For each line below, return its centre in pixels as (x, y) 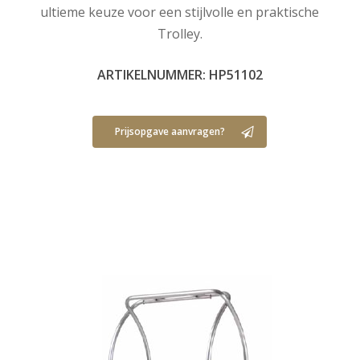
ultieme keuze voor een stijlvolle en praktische (180, 12)
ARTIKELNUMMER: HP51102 (180, 74)
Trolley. (180, 33)
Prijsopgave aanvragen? (170, 131)
